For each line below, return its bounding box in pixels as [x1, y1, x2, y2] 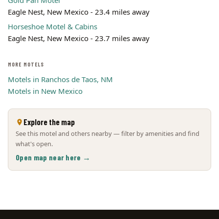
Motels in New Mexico [8, 86, 83, 96]
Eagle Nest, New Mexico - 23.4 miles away [8, 7, 150, 17]
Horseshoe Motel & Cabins [8, 22, 97, 31]
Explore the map [23, 117, 75, 127]
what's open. [16, 139, 53, 148]
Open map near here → [16, 153, 91, 162]
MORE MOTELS [8, 61, 44, 67]
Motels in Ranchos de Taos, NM [8, 74, 113, 84]
